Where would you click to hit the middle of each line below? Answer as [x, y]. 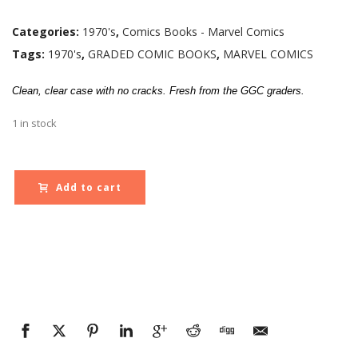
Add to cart [89, 187]
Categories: [47, 31]
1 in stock [34, 123]
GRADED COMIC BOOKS [152, 54]
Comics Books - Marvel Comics [203, 31]
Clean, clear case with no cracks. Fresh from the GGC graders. [158, 90]
